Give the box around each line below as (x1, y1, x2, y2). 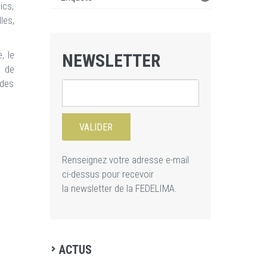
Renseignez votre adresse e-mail (61, 154, 189, 166)
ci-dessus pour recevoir (61, 168, 154, 180)
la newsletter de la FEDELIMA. (61, 182, 177, 194)
